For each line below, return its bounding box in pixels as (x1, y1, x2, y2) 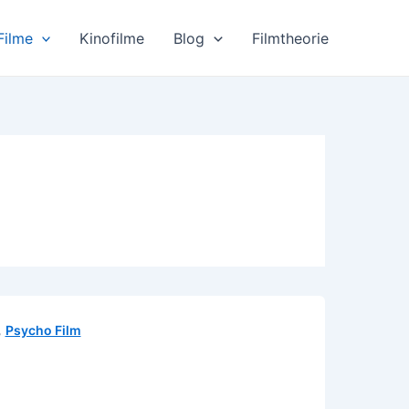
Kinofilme (79, 28, 145, 47)
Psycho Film (5, 322, 81, 338)
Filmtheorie (252, 28, 329, 47)
